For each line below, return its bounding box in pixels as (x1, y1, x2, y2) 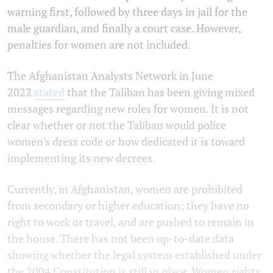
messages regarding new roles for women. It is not (7, 101, 249, 116)
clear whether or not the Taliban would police (7, 118, 226, 133)
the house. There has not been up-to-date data (7, 231, 234, 246)
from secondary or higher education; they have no (7, 198, 249, 213)
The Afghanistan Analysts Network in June (7, 68, 213, 83)
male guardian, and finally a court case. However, (7, 21, 241, 36)
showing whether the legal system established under (7, 247, 261, 263)
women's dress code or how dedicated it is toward (7, 134, 245, 149)
